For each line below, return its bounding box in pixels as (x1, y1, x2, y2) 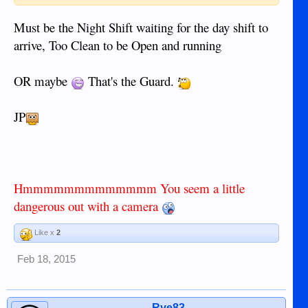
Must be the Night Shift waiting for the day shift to (14, 18, 268, 36)
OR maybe (14, 71, 71, 89)
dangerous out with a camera (14, 197, 162, 214)
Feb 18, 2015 (17, 253, 76, 265)
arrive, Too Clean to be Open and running (14, 36, 221, 54)
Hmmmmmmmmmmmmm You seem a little (14, 179, 245, 197)
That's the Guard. (85, 71, 177, 89)
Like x (32, 228, 56, 236)
